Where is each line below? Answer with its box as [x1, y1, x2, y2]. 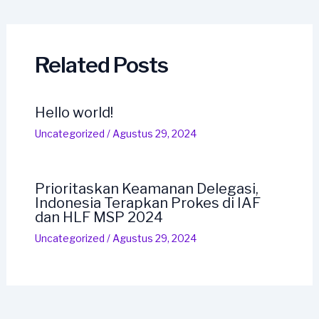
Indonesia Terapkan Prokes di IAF [34, 194, 261, 211]
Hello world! [34, 103, 113, 121]
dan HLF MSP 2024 [34, 208, 163, 226]
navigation [5, 2, 64, 16]
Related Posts [34, 51, 168, 78]
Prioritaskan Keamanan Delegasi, [34, 179, 258, 197]
